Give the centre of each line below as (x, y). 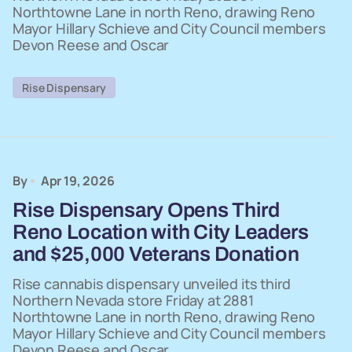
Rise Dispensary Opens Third (146, 210)
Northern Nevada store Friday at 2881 (133, 300)
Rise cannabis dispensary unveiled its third (152, 284)
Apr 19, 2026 (77, 181)
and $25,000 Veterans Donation (156, 254)
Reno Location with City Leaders (161, 232)
